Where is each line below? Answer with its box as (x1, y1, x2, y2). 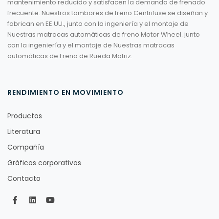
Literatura (7, 127, 40, 137)
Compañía (7, 142, 44, 153)
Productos (7, 111, 42, 121)
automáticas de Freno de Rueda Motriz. (7, 51, 132, 61)
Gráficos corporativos (7, 158, 81, 168)
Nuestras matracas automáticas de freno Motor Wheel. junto (7, 30, 200, 40)
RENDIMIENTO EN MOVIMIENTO (7, 88, 124, 98)
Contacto (7, 174, 41, 184)
